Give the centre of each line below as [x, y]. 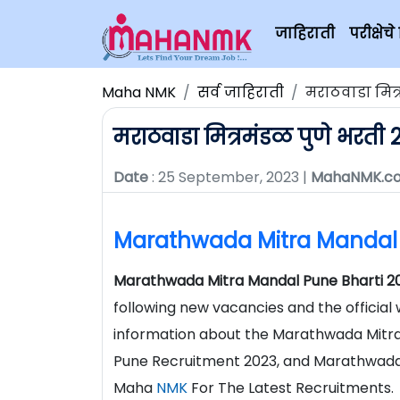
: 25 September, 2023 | [229, 177]
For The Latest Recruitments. [291, 388]
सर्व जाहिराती [241, 92]
